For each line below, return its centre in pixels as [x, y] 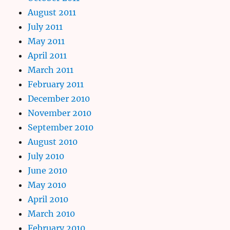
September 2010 [61, 127]
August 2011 [52, 12]
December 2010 [59, 98]
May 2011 [46, 41]
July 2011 [45, 26]
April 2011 [47, 55]
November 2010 [60, 113]
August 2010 [53, 141]
